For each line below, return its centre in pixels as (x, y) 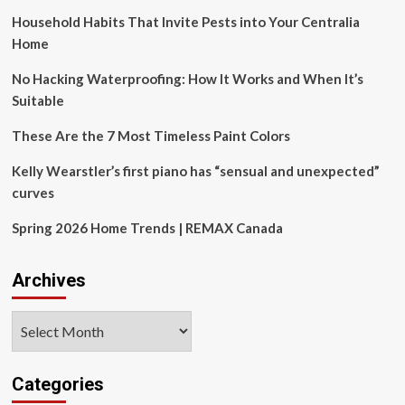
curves (33, 193)
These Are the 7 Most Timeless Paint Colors (151, 136)
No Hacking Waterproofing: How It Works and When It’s (187, 79)
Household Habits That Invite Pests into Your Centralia (185, 22)
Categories (57, 384)
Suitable (38, 100)
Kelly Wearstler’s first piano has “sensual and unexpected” (195, 171)
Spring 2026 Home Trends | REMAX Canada (147, 228)
